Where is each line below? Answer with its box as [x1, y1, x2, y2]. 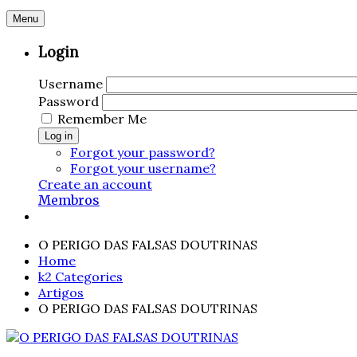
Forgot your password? [70, 144, 215, 161]
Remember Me [57, 111, 147, 127]
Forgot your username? [70, 160, 216, 177]
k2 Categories [38, 269, 123, 285]
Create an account [38, 176, 152, 193]
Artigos [38, 284, 84, 301]
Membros [38, 192, 100, 209]
